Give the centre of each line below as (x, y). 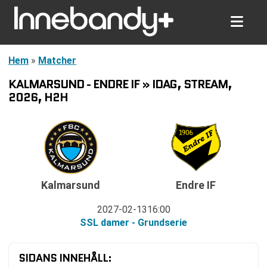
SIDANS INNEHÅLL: (65, 258)
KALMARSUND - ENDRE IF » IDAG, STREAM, (120, 84)
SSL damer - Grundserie (133, 222)
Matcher (57, 60)
